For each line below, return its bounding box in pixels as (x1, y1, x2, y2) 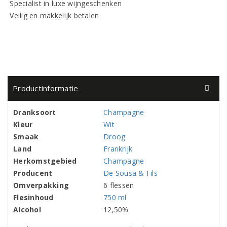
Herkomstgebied (13, 156, 77, 166)
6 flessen (103, 180, 134, 190)
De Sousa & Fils (103, 168, 158, 178)
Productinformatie (13, 83, 79, 93)
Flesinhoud (13, 193, 54, 202)
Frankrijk (103, 144, 133, 154)
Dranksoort (13, 107, 56, 117)
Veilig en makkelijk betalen (8, 11, 99, 20)
